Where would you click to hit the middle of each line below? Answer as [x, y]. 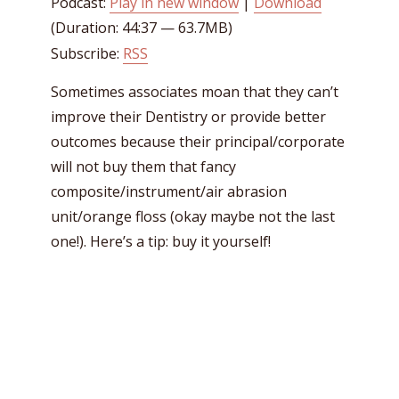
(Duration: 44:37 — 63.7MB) [142, 28]
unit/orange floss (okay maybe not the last [193, 216]
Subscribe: [87, 53]
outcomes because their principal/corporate [198, 142]
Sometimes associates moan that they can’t [195, 92]
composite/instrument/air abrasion [169, 191]
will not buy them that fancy [143, 167]
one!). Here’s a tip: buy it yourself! [161, 241]
